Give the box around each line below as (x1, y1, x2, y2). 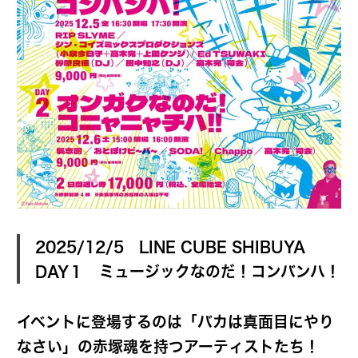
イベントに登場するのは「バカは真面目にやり (17, 313, 334, 329)
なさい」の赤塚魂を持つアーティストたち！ (17, 338, 320, 354)
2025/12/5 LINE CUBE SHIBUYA (34, 238, 305, 254)
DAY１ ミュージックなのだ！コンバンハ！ (34, 263, 340, 279)
